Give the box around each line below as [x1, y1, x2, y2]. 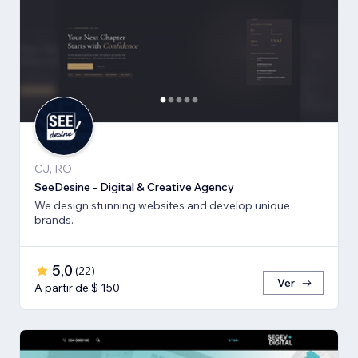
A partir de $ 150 [34, 280, 120, 296]
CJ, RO [34, 161, 72, 177]
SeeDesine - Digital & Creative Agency [34, 180, 234, 195]
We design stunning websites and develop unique [34, 198, 290, 213]
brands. [34, 213, 74, 228]
